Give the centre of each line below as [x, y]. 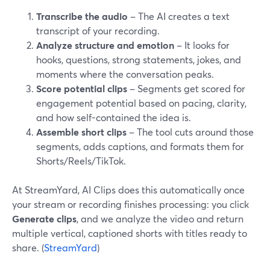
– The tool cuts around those [190, 132]
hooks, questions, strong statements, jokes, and [139, 59]
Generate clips [44, 218]
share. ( [28, 247]
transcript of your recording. [98, 30]
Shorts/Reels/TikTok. [81, 161]
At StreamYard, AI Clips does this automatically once [128, 190]
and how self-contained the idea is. [114, 117]
